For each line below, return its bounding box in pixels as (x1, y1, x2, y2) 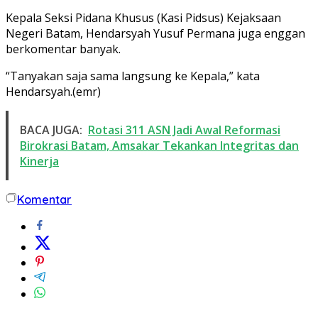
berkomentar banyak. (6, 40, 121, 57)
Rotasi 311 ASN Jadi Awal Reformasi (88, 121, 280, 138)
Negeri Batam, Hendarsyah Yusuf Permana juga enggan (6, 25, 305, 41)
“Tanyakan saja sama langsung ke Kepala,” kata (6, 67, 260, 84)
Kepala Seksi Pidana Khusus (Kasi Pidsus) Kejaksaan (6, 9, 281, 26)
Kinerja (20, 153, 59, 169)
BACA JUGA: (20, 121, 82, 138)
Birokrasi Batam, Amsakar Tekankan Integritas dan (20, 137, 299, 153)
